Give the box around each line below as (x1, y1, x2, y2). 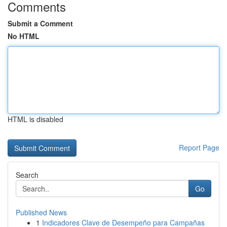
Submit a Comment (8, 18, 73, 28)
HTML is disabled (8, 114, 63, 124)
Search (16, 170, 39, 180)
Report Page (179, 142, 219, 153)
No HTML (8, 31, 40, 41)
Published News (16, 207, 67, 217)
